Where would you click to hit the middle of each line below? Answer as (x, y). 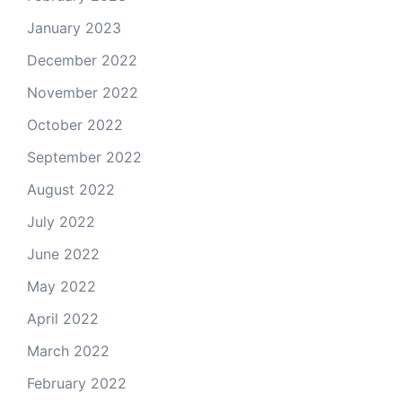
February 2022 (77, 383)
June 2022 (63, 253)
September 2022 (84, 157)
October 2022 (75, 124)
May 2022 (61, 286)
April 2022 (63, 318)
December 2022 (82, 60)
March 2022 (68, 350)
